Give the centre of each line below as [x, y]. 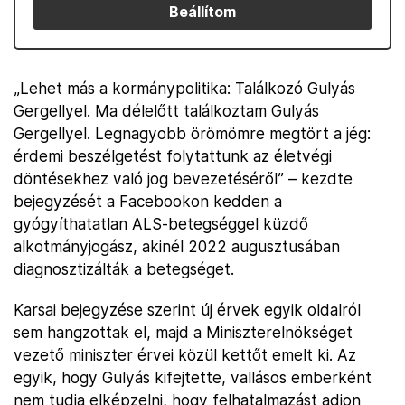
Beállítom [202, 12]
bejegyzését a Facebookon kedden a [148, 201]
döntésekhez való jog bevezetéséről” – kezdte [183, 179]
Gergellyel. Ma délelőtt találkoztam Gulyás [166, 111]
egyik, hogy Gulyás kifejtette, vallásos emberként [193, 377]
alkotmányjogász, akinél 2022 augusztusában [177, 246]
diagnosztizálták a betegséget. [124, 269]
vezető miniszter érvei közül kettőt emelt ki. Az [185, 355]
